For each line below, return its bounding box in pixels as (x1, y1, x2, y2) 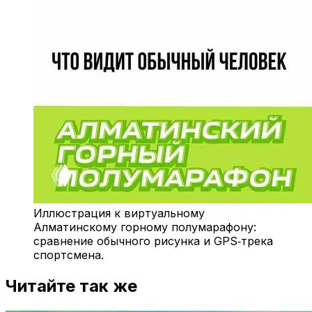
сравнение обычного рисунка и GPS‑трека (33, 233, 273, 248)
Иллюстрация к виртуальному (33, 205, 205, 220)
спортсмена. (33, 247, 104, 262)
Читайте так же (6, 275, 137, 296)
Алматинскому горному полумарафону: (33, 219, 256, 234)
